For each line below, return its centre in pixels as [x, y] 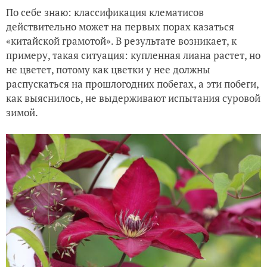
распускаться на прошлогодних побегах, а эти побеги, [132, 84]
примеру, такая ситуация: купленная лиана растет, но [133, 55]
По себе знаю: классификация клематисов [105, 13]
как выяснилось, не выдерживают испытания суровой [133, 98]
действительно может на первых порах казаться [120, 27]
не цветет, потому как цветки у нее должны [108, 70]
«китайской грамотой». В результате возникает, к [121, 41]
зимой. [23, 113]
